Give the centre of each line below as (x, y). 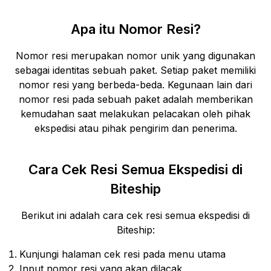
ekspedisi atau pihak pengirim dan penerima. (135, 128)
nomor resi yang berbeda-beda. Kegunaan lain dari (135, 85)
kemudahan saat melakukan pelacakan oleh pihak (135, 114)
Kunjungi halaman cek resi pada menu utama (122, 254)
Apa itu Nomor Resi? (135, 29)
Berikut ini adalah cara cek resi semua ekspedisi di (135, 215)
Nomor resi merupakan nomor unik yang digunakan (135, 56)
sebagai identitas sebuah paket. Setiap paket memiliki (135, 70)
